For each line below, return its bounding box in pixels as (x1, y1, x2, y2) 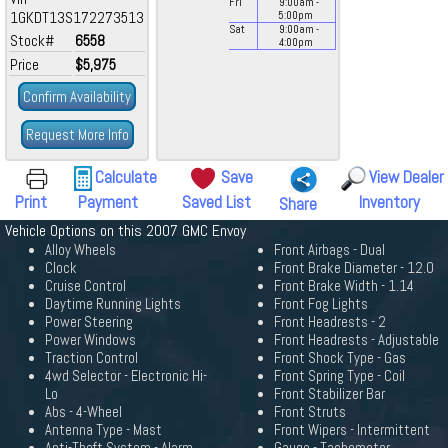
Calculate (94, 166, 157, 188)
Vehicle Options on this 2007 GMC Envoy (5, 220, 246, 241)
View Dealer (368, 166, 444, 188)
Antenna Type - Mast (45, 421, 162, 439)
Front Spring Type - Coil (274, 367, 405, 385)
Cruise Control (45, 277, 126, 295)
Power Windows (45, 331, 136, 349)
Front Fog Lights (274, 295, 368, 313)
